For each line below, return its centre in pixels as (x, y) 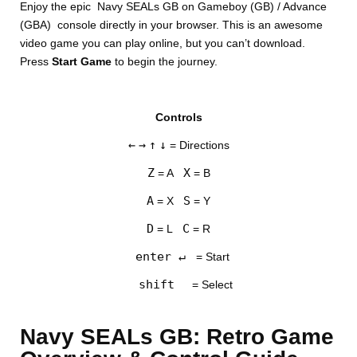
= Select (211, 285)
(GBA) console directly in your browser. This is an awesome (172, 25)
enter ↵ (160, 257)
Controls (178, 118)
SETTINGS (129, 151)
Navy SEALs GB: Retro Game (177, 337)
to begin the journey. (167, 62)
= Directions (198, 145)
